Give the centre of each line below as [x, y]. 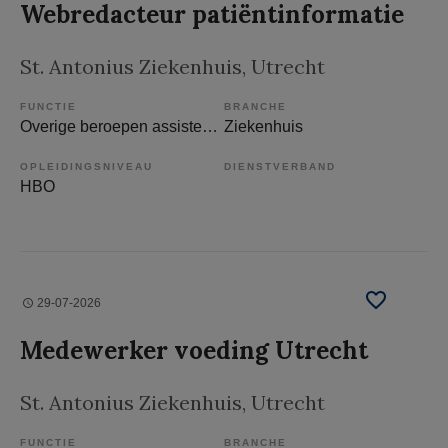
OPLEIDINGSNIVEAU [86, 166]
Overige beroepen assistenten [210, 126]
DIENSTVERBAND [280, 166]
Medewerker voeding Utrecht [194, 350]
